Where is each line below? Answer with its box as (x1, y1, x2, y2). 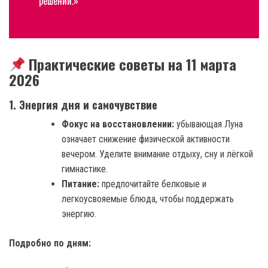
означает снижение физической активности (62, 133, 230, 145)
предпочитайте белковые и (99, 178, 206, 190)
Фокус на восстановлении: (62, 118, 174, 130)
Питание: (62, 178, 99, 190)
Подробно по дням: (9, 237, 91, 249)
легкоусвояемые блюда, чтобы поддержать (62, 193, 234, 205)
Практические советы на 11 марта (25, 53, 237, 75)
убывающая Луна (174, 118, 243, 130)
